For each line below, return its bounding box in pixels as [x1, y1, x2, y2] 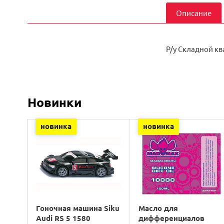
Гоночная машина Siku [36, 202, 119, 213]
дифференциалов [138, 212, 205, 223]
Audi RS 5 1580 [36, 212, 90, 223]
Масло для [138, 202, 178, 213]
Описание [175, 7, 211, 17]
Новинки [27, 93, 81, 110]
